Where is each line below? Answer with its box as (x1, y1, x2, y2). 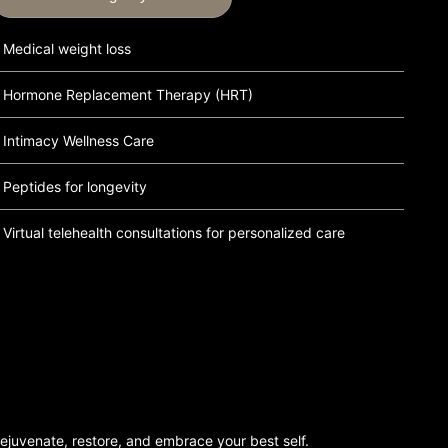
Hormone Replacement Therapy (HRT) (3, 85, 254, 103)
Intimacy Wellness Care (3, 131, 155, 149)
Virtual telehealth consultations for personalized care (3, 223, 346, 241)
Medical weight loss (3, 39, 132, 57)
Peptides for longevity (3, 177, 148, 195)
